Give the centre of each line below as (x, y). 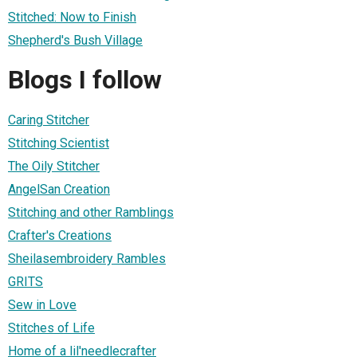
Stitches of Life (51, 328)
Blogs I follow (85, 80)
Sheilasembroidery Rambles (87, 258)
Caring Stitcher (49, 120)
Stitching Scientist (59, 143)
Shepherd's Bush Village (75, 40)
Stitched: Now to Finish (72, 17)
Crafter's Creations (60, 235)
